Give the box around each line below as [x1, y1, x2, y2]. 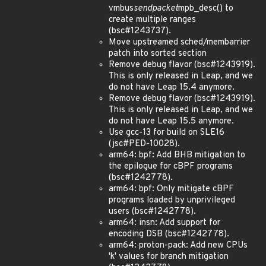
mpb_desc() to [178, 3, 233, 14]
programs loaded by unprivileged [109, 195, 235, 206]
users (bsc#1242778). [109, 206, 196, 217]
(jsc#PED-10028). [109, 138, 180, 150]
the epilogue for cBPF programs [109, 161, 233, 172]
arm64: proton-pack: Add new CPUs [109, 240, 248, 251]
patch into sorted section [109, 48, 207, 59]
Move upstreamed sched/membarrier [109, 37, 250, 48]
